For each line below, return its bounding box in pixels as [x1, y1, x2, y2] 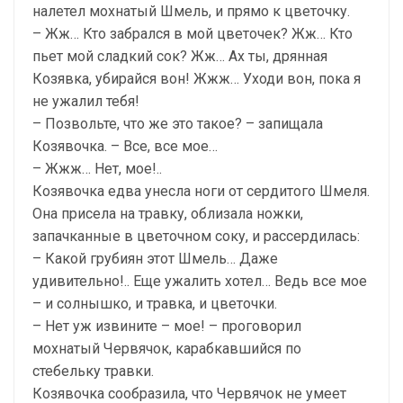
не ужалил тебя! [32, 92, 139, 110]
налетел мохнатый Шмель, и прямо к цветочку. [32, 2, 350, 20]
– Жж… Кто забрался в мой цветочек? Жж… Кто [32, 24, 353, 42]
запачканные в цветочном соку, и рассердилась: [32, 227, 360, 245]
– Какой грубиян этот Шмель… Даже [32, 249, 278, 267]
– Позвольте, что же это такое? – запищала [32, 114, 323, 132]
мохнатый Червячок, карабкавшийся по [32, 339, 301, 357]
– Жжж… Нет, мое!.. [32, 159, 162, 177]
